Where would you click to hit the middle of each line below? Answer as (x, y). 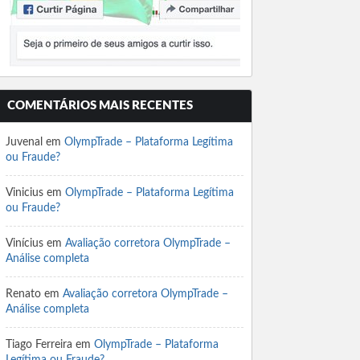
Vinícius (25, 243)
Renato (23, 294)
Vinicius (25, 193)
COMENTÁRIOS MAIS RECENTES (100, 106)
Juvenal (24, 142)
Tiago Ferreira (39, 345)
